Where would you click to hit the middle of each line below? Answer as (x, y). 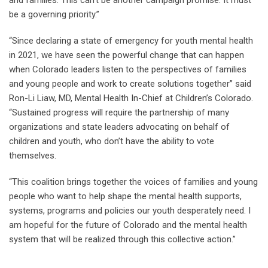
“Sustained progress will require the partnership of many (119, 113)
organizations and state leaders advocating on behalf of (119, 127)
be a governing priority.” (54, 15)
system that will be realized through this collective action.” (122, 240)
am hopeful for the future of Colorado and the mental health (128, 225)
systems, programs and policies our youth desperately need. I (130, 211)
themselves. (33, 156)
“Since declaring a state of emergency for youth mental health (131, 41)
